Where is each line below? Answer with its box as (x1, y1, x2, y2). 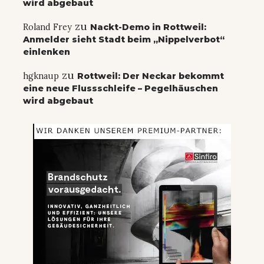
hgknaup (23, 71, 59, 82)
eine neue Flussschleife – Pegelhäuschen (23, 83, 218, 94)
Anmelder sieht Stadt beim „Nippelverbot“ (23, 34, 225, 45)
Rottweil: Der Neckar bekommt (77, 71, 224, 82)
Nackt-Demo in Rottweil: (90, 22, 206, 33)
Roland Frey (23, 22, 72, 33)
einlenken (23, 47, 70, 58)
